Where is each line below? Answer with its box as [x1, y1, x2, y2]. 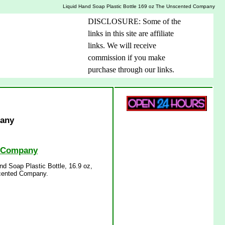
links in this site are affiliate [88, 29, 174, 38]
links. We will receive [88, 41, 156, 50]
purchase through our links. [88, 65, 174, 74]
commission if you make [88, 53, 165, 62]
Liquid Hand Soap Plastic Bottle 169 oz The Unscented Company [63, 3, 215, 9]
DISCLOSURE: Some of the [88, 17, 181, 26]
